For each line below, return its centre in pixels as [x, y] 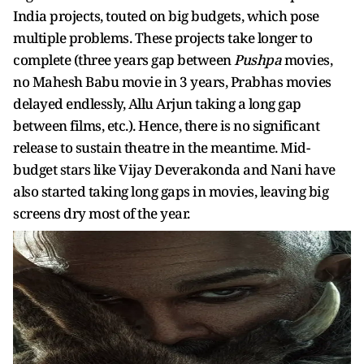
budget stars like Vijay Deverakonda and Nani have [174, 169]
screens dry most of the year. [102, 213]
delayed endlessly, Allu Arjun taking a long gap [157, 103]
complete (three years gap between [123, 59]
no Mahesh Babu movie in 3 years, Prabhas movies [172, 81]
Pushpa [258, 59]
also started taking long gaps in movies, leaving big [171, 191]
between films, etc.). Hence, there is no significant [166, 125]
